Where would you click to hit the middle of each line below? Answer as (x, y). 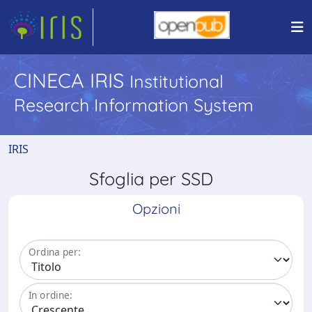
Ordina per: (55, 252)
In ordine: (50, 295)
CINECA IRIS (72, 80)
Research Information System (134, 105)
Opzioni (156, 209)
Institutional (177, 81)
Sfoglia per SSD (156, 179)
